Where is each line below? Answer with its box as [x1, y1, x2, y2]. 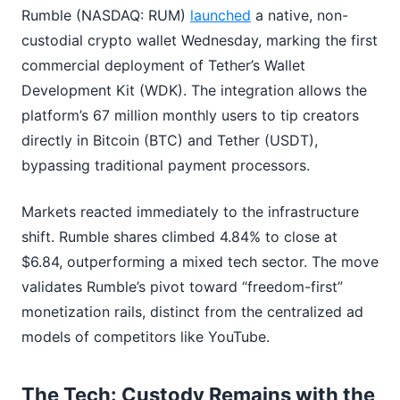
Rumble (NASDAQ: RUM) [21, 6, 190, 25]
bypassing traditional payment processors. [21, 156, 310, 175]
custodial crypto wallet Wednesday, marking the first [21, 31, 378, 50]
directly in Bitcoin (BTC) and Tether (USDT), [21, 131, 318, 150]
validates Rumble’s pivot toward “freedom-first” [21, 278, 343, 296]
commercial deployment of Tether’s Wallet [21, 56, 305, 75]
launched [190, 6, 251, 25]
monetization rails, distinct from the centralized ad [21, 303, 363, 321]
